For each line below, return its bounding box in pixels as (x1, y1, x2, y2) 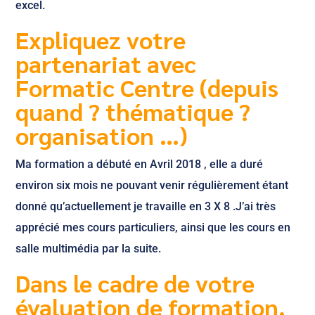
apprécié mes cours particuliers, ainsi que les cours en (15, 221, 291, 234)
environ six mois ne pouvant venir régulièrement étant (15, 179, 289, 192)
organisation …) (15, 120, 188, 150)
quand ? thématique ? (15, 96, 251, 127)
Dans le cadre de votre (15, 267, 255, 298)
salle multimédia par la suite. (15, 242, 162, 255)
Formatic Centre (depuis (15, 72, 279, 103)
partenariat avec (15, 48, 197, 79)
